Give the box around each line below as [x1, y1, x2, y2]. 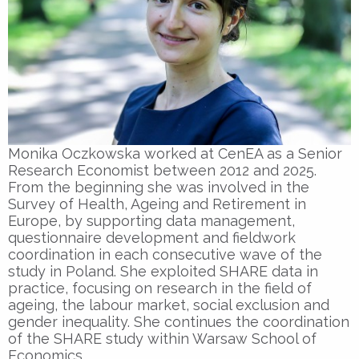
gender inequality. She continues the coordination [8, 313, 349, 330]
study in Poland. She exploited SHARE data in [8, 262, 318, 280]
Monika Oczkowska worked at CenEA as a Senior [8, 144, 342, 162]
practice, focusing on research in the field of [8, 279, 312, 296]
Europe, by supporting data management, [8, 212, 295, 229]
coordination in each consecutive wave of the [8, 245, 322, 263]
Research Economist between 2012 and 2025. [8, 161, 317, 179]
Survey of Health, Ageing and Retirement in [8, 195, 306, 212]
